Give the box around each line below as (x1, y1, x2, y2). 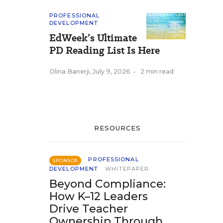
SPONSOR (53, 158, 78, 163)
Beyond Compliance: (49, 177, 166, 191)
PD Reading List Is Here (49, 43, 160, 57)
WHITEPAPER (105, 165, 149, 172)
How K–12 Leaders (49, 190, 148, 203)
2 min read (140, 68, 174, 75)
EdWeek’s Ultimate (49, 31, 137, 45)
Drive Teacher (49, 202, 128, 216)
